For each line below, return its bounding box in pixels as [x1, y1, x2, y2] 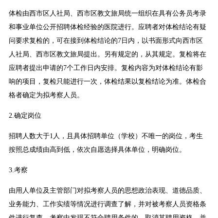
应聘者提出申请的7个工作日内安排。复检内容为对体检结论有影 [8, 64, 203, 72]
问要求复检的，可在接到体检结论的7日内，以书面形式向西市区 [8, 37, 203, 45]
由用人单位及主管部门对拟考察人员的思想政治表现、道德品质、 [8, 187, 206, 195]
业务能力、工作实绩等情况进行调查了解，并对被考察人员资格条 [8, 200, 206, 208]
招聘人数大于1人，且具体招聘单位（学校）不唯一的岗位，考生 [8, 132, 203, 140]
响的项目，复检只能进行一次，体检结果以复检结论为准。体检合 [8, 78, 206, 86]
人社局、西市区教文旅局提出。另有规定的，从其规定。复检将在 [8, 51, 206, 58]
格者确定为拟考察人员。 [8, 91, 84, 99]
